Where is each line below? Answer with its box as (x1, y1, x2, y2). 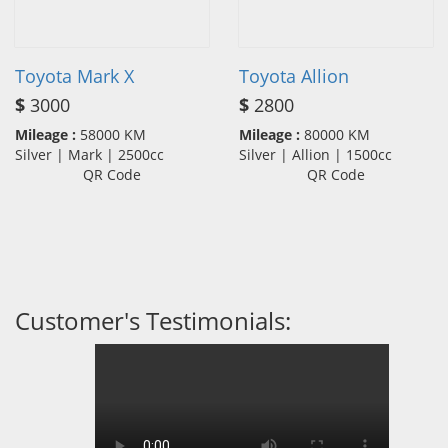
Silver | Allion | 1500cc (239, 144, 404, 164)
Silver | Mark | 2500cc (15, 144, 176, 164)
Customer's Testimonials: (15, 303, 291, 337)
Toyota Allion (239, 63, 349, 88)
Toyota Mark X (15, 63, 134, 88)
